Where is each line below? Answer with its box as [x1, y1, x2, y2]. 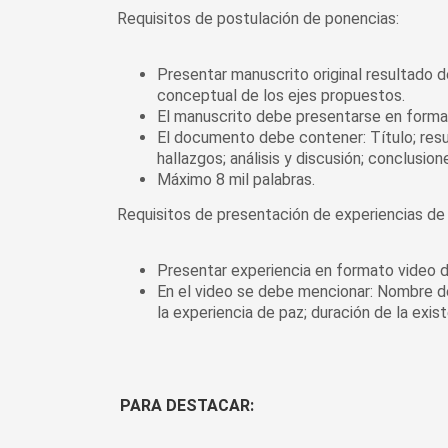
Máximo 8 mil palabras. [157, 170, 315, 189]
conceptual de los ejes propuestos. [157, 86, 405, 105]
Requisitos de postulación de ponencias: [117, 9, 399, 28]
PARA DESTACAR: [120, 396, 254, 415]
